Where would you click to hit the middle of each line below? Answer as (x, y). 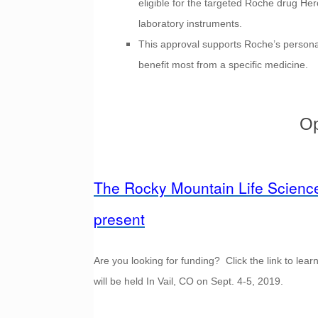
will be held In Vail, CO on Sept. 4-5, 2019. (188, 281)
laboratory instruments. (190, 23)
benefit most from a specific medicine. (223, 65)
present (119, 219)
